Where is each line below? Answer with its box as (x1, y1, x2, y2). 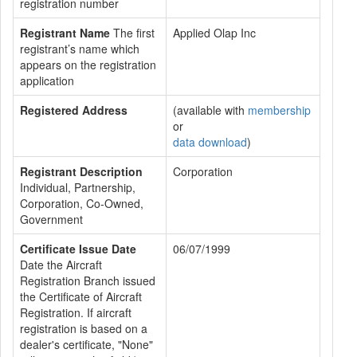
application (20, 73, 74, 88)
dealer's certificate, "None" (20, 336, 153, 352)
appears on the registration (20, 57, 156, 73)
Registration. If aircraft (20, 304, 131, 320)
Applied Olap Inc (173, 25, 256, 41)
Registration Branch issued (20, 273, 155, 288)
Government (20, 211, 83, 227)
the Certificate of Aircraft (20, 288, 142, 304)
